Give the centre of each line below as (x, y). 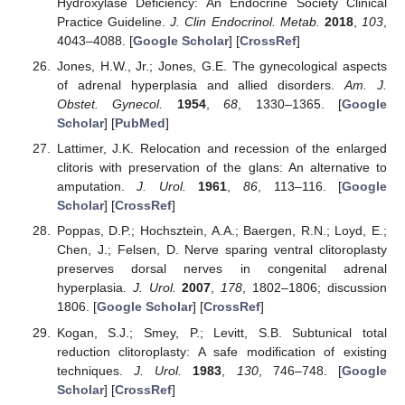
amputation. (97, 187)
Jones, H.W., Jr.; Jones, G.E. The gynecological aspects (221, 66)
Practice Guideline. (113, 22)
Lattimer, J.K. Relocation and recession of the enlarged (221, 149)
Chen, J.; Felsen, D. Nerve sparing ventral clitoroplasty (221, 250)
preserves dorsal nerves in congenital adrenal (221, 269)
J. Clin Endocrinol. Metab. (245, 22)
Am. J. (366, 85)
